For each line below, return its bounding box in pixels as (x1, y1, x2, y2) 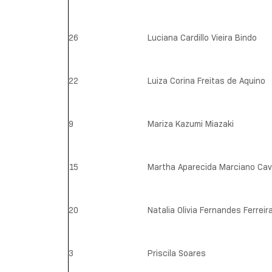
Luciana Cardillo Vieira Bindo (148, 32, 257, 44)
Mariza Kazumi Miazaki (148, 118, 234, 130)
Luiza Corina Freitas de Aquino (148, 75, 265, 87)
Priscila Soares (148, 248, 206, 259)
